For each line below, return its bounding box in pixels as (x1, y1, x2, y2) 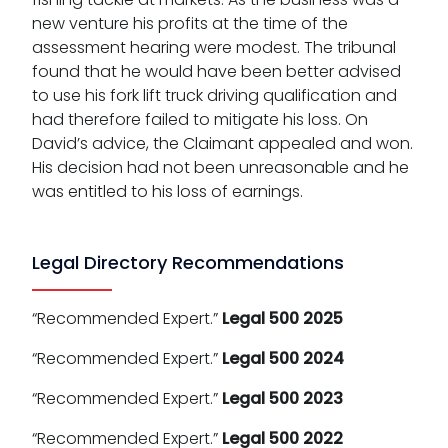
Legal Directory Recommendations (32, 250, 344, 276)
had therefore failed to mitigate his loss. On (32, 108, 368, 132)
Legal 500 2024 (222, 347, 344, 371)
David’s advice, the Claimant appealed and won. (32, 132, 413, 156)
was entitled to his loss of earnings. (32, 180, 303, 204)
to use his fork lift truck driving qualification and (32, 84, 397, 108)
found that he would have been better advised (32, 60, 401, 84)
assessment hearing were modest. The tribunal (32, 36, 396, 60)
